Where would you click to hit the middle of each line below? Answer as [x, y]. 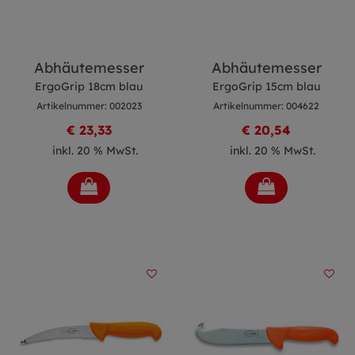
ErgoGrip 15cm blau [266, 86]
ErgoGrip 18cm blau [89, 86]
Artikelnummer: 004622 [266, 106]
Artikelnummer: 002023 [89, 106]
